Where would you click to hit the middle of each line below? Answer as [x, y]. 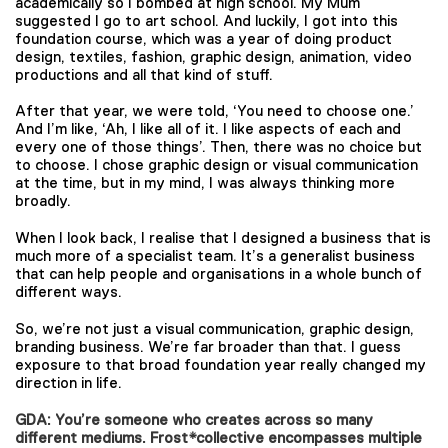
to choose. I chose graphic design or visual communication [216, 165]
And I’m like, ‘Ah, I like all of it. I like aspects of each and [208, 129]
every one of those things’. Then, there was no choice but [218, 147]
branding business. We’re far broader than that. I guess [208, 346]
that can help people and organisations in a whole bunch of [218, 273]
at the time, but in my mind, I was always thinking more [205, 183]
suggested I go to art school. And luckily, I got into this [206, 20]
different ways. [70, 291]
